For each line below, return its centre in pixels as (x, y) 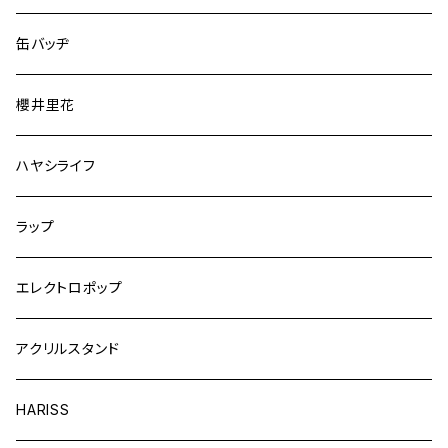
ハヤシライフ (56, 165)
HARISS (43, 409)
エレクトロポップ (69, 287)
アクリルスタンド (68, 348)
